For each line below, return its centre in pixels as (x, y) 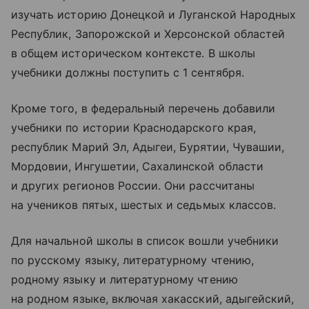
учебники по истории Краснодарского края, (133, 128)
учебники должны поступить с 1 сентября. (128, 73)
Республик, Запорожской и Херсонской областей (148, 34)
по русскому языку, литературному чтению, (132, 260)
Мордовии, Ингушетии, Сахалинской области (137, 167)
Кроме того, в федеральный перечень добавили (143, 109)
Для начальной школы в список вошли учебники (145, 241)
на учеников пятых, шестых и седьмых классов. (144, 205)
